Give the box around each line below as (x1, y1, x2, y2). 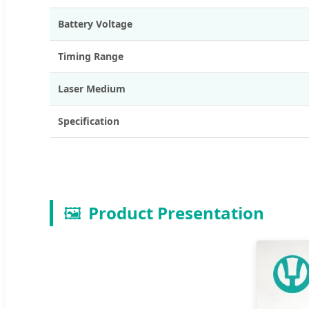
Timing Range (58, 49, 123, 63)
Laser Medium (58, 81, 126, 95)
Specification (58, 114, 119, 128)
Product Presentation (88, 201, 264, 224)
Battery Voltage (58, 17, 132, 30)
